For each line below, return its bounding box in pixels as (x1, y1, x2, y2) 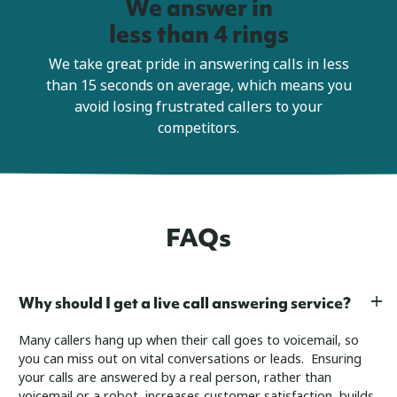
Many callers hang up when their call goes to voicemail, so (19, 331, 359, 351)
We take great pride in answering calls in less (48, 54, 349, 75)
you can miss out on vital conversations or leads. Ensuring (19, 350, 362, 370)
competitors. (158, 118, 239, 139)
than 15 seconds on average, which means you (45, 75, 352, 97)
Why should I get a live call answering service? (19, 292, 351, 314)
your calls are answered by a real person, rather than (19, 369, 331, 388)
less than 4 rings (108, 18, 289, 51)
